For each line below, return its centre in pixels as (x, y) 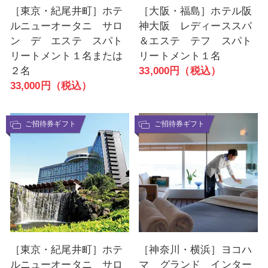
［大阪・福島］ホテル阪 (196, 11)
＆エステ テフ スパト (196, 41)
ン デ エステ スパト (66, 41)
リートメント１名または (66, 56)
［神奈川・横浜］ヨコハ (196, 249)
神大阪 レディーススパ (196, 26)
